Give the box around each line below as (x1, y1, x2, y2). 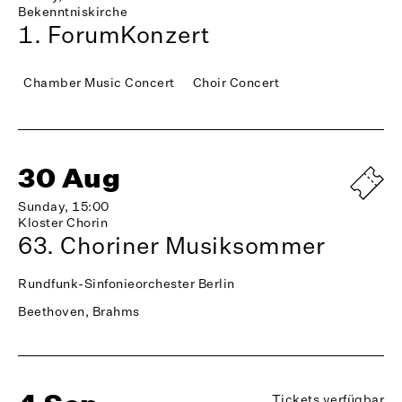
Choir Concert (192, 74, 279, 91)
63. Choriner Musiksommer (18, 231, 325, 260)
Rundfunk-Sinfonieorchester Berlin (18, 275, 235, 292)
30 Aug (18, 162, 120, 195)
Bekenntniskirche (18, 4, 127, 20)
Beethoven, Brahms (18, 303, 140, 319)
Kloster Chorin (18, 214, 108, 231)
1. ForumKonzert (18, 20, 211, 49)
